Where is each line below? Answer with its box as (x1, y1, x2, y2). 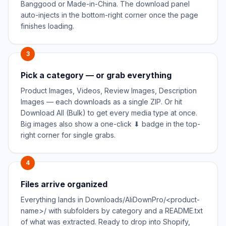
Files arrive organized (21, 179, 107, 190)
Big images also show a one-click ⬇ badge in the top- (21, 120, 200, 129)
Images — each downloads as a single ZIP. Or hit (21, 97, 182, 106)
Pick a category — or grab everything (21, 70, 172, 81)
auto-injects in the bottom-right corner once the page (21, 11, 198, 20)
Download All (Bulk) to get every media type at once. (21, 108, 197, 118)
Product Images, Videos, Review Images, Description (21, 86, 197, 95)
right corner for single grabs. (21, 131, 116, 140)
